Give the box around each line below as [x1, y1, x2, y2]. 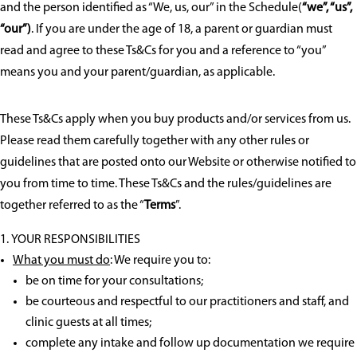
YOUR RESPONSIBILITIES [11, 233, 140, 247]
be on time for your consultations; [25, 275, 203, 288]
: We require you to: [110, 254, 210, 268]
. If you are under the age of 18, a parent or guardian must [31, 23, 332, 37]
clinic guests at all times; [25, 316, 151, 330]
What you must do [13, 254, 110, 268]
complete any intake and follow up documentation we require [25, 337, 355, 351]
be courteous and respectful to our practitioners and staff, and [25, 296, 349, 309]
